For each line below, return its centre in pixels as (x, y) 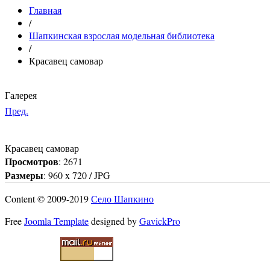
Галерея (21, 95)
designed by (114, 221)
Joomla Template (56, 221)
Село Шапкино (122, 199)
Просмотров (32, 161)
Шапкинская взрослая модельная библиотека (122, 35)
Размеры (24, 175)
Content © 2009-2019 (48, 199)
